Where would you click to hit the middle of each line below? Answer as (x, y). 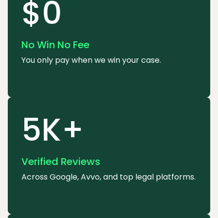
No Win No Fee (55, 45)
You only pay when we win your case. (91, 60)
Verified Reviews (61, 162)
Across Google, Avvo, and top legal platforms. (109, 177)
